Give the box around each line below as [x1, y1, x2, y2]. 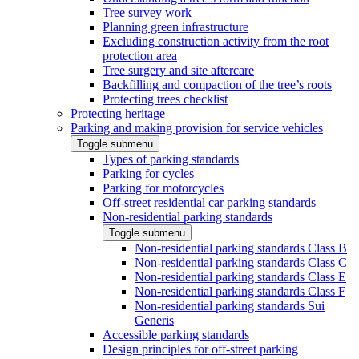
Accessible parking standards [103, 328, 249, 342]
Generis [135, 313, 174, 328]
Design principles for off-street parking [103, 342, 298, 357]
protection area [103, 49, 177, 63]
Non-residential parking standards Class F [135, 284, 345, 299]
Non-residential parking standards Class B [135, 241, 347, 256]
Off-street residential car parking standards [103, 196, 316, 210]
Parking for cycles [103, 167, 194, 181]
